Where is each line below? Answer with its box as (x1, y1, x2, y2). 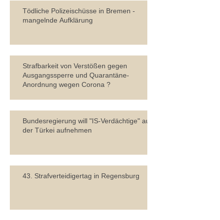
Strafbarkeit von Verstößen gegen (23, 61, 127, 70)
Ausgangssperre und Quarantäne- (23, 71, 129, 79)
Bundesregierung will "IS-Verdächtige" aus (23, 116, 153, 125)
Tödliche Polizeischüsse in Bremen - (23, 6, 135, 15)
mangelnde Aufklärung (23, 16, 93, 24)
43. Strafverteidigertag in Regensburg (23, 171, 139, 180)
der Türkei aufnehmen (23, 126, 92, 134)
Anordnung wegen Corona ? (23, 80, 110, 88)
